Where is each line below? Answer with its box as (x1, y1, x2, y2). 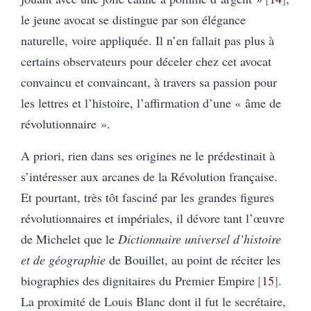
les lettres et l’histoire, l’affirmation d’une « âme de (21, 94, 281, 111)
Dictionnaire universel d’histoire (118, 230, 281, 247)
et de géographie (21, 251, 106, 268)
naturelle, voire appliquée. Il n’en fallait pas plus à (21, 31, 274, 49)
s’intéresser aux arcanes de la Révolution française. (21, 167, 278, 185)
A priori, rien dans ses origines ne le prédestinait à (21, 146, 275, 164)
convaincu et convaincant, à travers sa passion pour (21, 73, 277, 90)
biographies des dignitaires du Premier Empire (21, 271, 255, 289)
